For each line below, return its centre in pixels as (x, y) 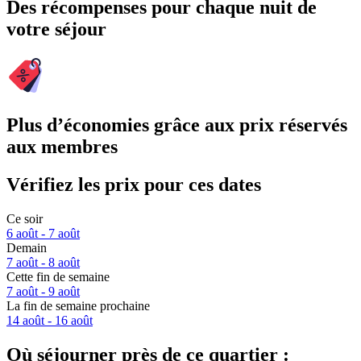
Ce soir (25, 218)
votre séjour (56, 29)
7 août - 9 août (43, 291)
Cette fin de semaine (58, 276)
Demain (27, 247)
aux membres (62, 146)
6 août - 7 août (43, 233)
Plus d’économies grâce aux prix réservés (177, 124)
